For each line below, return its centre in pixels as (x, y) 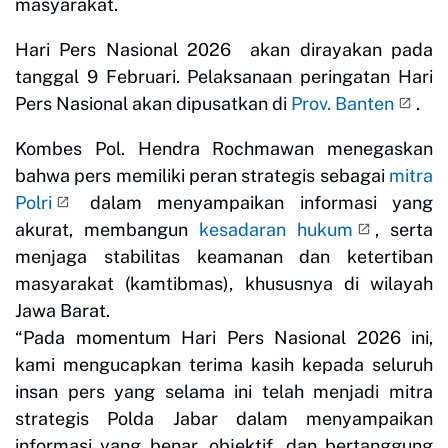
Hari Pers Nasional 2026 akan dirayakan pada (224, 50)
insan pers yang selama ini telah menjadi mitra (224, 392)
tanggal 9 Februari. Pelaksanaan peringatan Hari (224, 77)
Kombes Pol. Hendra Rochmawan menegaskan (224, 149)
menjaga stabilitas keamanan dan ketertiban (224, 257)
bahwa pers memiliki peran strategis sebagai (202, 176)
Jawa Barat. (62, 311)
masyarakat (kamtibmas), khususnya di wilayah (224, 284)
